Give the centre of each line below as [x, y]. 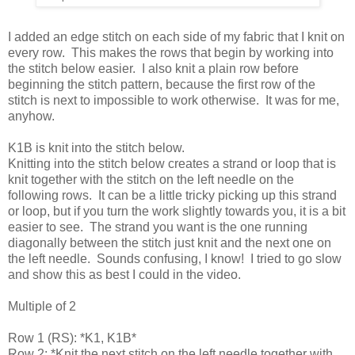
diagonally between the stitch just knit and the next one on [170, 242]
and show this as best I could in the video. [124, 274]
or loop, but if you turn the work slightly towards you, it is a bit [177, 211]
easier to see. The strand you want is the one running [158, 227]
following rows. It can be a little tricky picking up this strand [172, 195]
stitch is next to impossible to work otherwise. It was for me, [174, 100]
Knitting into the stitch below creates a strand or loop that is [172, 163]
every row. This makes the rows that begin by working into [171, 52]
